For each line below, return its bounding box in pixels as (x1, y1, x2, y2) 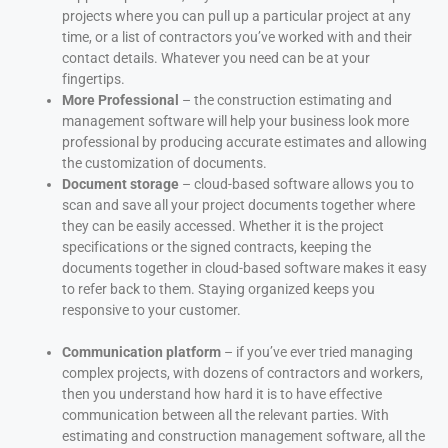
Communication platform (62, 343, 221, 360)
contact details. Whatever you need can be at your (62, 49, 370, 66)
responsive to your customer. (62, 301, 241, 318)
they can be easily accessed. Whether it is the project (62, 217, 384, 234)
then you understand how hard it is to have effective (62, 385, 382, 402)
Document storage (62, 175, 182, 192)
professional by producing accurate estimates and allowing (62, 133, 427, 150)
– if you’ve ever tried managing (221, 343, 413, 360)
